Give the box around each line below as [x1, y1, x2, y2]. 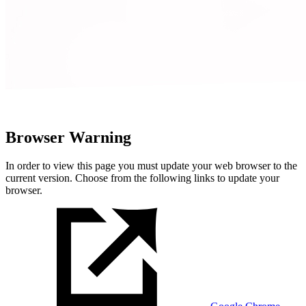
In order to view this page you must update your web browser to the [5, 160, 297, 172]
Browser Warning [5, 128, 131, 146]
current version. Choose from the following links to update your [5, 172, 279, 184]
